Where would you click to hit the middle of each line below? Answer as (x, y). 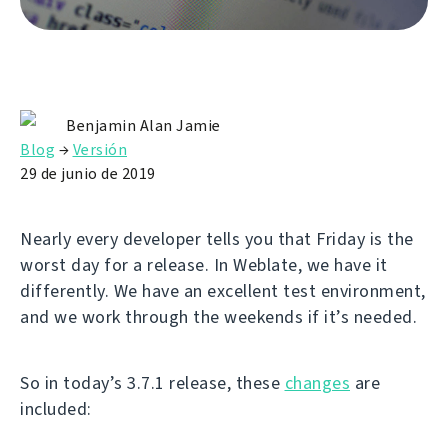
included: (56, 409)
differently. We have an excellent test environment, (223, 291)
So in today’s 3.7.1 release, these (152, 383)
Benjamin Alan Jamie (143, 126)
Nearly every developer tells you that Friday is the (217, 239)
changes (317, 383)
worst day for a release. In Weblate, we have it (204, 265)
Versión (99, 150)
